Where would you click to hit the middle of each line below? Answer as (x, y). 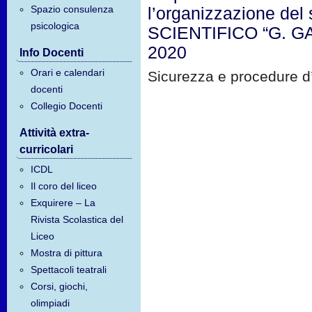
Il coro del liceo (64, 186)
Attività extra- (54, 132)
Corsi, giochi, (60, 287)
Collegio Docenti (67, 106)
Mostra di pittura (67, 253)
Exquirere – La (63, 203)
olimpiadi (50, 303)
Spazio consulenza (72, 9)
